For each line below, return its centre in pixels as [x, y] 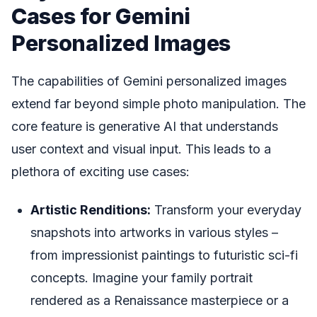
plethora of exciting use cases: [100, 171]
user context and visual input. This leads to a [141, 149]
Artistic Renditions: [91, 210]
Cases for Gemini [101, 16]
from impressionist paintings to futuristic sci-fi [164, 255]
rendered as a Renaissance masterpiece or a [160, 301]
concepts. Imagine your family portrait [142, 278]
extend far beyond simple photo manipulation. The [158, 103]
